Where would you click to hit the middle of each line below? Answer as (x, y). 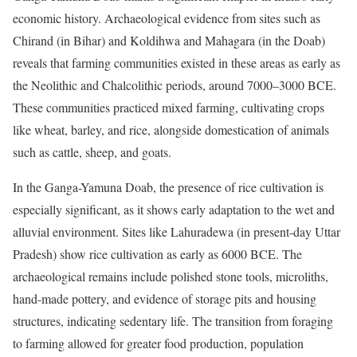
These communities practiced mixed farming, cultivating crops (169, 107)
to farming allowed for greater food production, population (158, 343)
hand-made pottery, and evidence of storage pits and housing (165, 298)
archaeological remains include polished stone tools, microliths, (171, 276)
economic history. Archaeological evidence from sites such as (167, 18)
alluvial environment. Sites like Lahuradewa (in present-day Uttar (177, 231)
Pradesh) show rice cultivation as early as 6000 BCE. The (157, 253)
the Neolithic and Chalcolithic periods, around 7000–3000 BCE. (175, 84)
